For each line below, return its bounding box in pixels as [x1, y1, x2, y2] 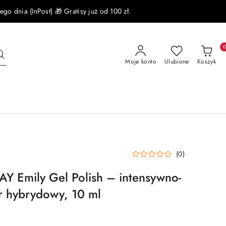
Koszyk [197, 57, 216, 66]
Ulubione [164, 57, 189, 66]
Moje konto [125, 57, 156, 66]
